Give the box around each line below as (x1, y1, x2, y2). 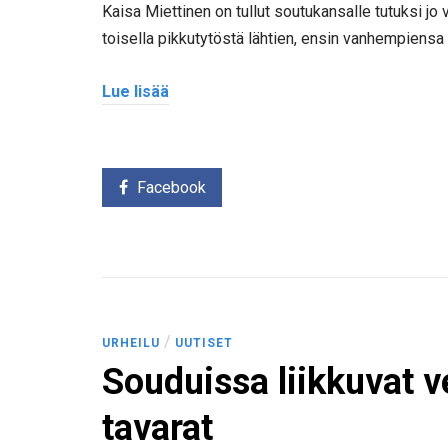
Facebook (136, 178, 206, 198)
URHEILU (102, 336, 160, 351)
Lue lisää (102, 81, 169, 101)
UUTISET (175, 336, 233, 351)
